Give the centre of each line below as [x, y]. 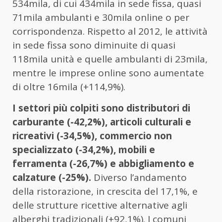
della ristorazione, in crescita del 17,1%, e [105, 192]
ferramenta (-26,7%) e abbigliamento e [103, 164]
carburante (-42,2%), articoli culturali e [102, 122]
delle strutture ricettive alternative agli [100, 205]
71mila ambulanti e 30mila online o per [101, 18]
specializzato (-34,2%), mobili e [84, 150]
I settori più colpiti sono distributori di [101, 108]
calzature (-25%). [52, 178]
